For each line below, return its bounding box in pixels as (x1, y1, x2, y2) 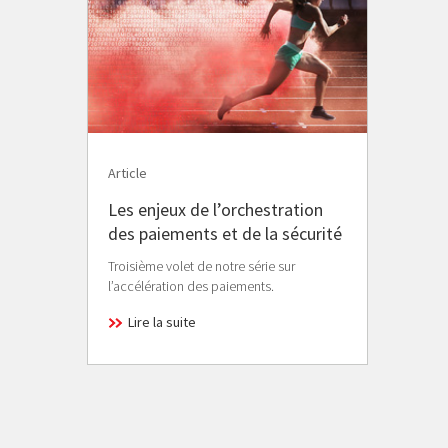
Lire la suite (128, 312, 196, 331)
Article (108, 163, 147, 182)
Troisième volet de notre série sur (108, 256, 295, 275)
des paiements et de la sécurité (108, 221, 342, 245)
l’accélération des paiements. (108, 276, 274, 295)
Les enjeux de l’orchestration (108, 197, 323, 221)
